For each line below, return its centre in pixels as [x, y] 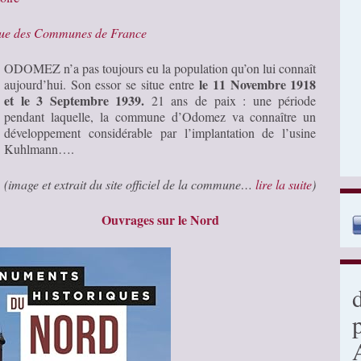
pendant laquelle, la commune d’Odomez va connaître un [160, 116]
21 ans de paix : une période [230, 100]
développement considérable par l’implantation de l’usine [160, 132]
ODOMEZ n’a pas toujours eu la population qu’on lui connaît [160, 68]
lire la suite [284, 184]
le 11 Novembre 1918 [258, 84]
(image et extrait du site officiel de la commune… [130, 184]
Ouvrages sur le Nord [160, 219]
